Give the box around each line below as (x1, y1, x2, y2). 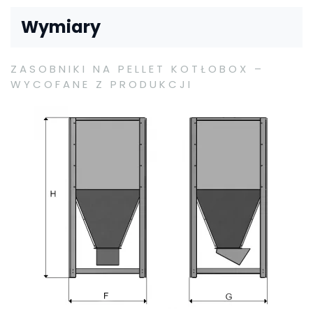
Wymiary (21, 15, 101, 38)
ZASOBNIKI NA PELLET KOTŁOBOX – (10, 61, 264, 76)
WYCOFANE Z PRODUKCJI (10, 77, 193, 92)
